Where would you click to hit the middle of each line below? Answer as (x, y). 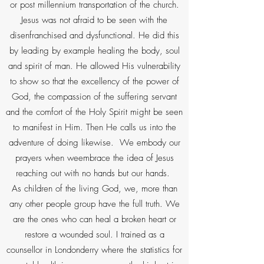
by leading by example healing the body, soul (94, 51)
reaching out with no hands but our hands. (94, 173)
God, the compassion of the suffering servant (94, 97)
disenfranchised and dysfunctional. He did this (94, 35)
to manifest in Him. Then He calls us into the (94, 127)
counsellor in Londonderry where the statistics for (94, 250)
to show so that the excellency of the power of (94, 81)
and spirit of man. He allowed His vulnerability (94, 66)
